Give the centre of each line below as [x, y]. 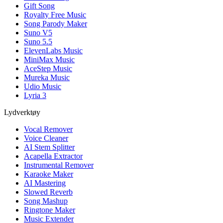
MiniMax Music [49, 60]
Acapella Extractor [53, 156]
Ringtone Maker [50, 210]
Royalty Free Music [55, 15]
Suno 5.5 [38, 42]
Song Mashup [46, 201]
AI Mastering [45, 183]
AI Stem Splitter [49, 147]
